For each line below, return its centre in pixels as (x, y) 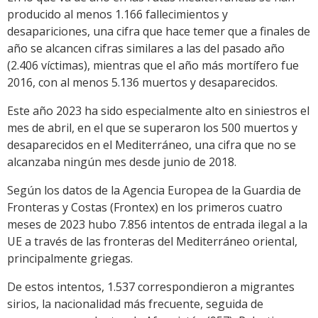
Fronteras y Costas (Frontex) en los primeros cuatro (145, 207)
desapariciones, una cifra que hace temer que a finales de (159, 31)
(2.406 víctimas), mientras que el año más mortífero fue (153, 65)
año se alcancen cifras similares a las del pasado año (146, 48)
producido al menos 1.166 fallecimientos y (117, 14)
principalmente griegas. (70, 258)
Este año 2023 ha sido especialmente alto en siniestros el (158, 110)
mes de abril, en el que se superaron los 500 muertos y (152, 127)
